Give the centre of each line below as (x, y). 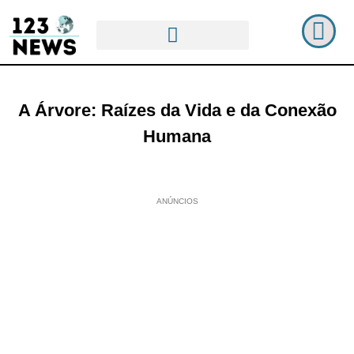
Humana (177, 136)
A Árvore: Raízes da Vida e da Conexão (177, 110)
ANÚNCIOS (177, 201)
